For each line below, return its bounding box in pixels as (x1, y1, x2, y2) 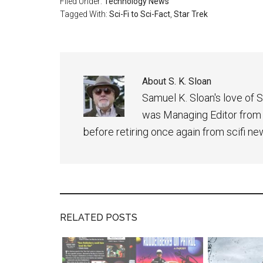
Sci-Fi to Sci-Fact (109, 9, 170, 19)
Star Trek (174, 9, 208, 19)
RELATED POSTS (60, 211, 137, 223)
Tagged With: (60, 9, 109, 19)
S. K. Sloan (168, 75, 211, 87)
